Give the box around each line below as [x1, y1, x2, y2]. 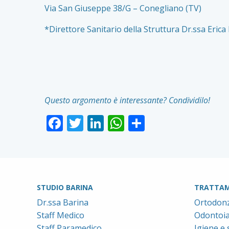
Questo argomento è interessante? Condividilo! [44, 94, 210, 106]
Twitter [83, 111, 138, 134]
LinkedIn [104, 111, 170, 134]
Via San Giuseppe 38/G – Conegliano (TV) [44, 2, 201, 14]
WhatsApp [124, 111, 203, 134]
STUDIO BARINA [37, 182, 93, 192]
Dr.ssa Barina [37, 196, 88, 208]
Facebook [63, 111, 135, 134]
